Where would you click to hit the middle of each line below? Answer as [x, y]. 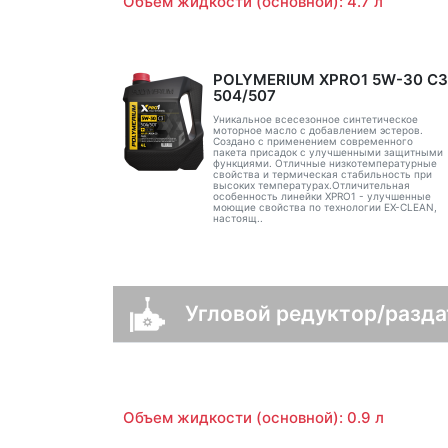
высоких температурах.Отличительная [311, 185]
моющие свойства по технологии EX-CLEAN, [324, 207]
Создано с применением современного [312, 141]
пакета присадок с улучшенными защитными [327, 152]
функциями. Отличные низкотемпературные [324, 163]
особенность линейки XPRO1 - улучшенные [321, 196]
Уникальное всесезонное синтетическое [315, 119]
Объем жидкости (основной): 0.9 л [253, 417]
